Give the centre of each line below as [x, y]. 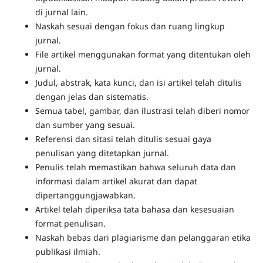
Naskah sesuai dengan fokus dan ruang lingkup [130, 26]
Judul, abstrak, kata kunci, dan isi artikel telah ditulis [138, 83]
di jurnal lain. [61, 12]
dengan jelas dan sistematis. [92, 97]
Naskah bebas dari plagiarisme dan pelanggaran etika [143, 238]
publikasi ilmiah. [68, 252]
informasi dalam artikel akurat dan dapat [116, 181]
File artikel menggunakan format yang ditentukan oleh [143, 55]
